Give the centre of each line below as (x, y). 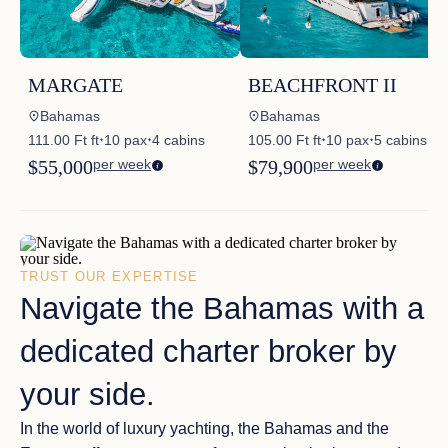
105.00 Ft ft (284, 140)
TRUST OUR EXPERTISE (109, 276)
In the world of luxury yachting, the (142, 428)
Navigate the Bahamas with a (222, 308)
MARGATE (75, 85)
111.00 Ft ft (63, 140)
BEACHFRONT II (322, 85)
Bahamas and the (326, 428)
